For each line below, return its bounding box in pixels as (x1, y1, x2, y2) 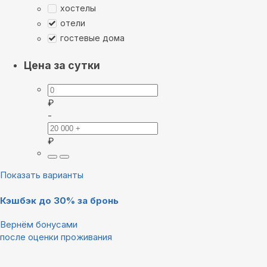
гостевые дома (60, 33, 125, 44)
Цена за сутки (24, 59, 100, 72)
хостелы (60, 3, 96, 14)
